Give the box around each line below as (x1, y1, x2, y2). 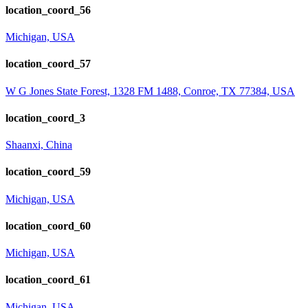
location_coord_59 (5, 166, 91, 178)
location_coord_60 (5, 219, 91, 232)
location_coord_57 (5, 58, 91, 70)
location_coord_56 (5, 3, 91, 16)
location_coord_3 (5, 111, 85, 124)
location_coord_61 (5, 274, 91, 286)
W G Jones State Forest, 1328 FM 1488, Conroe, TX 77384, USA (5, 85, 295, 97)
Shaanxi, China (5, 139, 72, 151)
